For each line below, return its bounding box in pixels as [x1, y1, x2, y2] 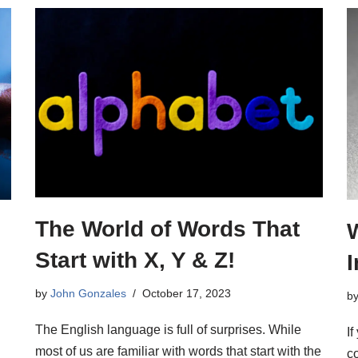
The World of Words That [35, 217, 300, 242]
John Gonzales [50, 287, 126, 300]
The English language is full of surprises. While [35, 323, 301, 337]
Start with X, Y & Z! [35, 248, 235, 273]
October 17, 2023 [142, 287, 231, 300]
